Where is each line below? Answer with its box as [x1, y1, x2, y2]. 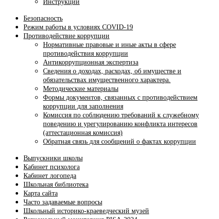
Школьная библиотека [23, 181, 88, 189]
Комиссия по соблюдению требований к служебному [43, 111, 199, 119]
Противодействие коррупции [23, 32, 109, 40]
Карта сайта [23, 190, 58, 197]
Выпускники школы [23, 154, 83, 162]
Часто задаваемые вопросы [23, 198, 102, 206]
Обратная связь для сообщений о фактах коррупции [43, 138, 196, 146]
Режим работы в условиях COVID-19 [23, 23, 133, 31]
